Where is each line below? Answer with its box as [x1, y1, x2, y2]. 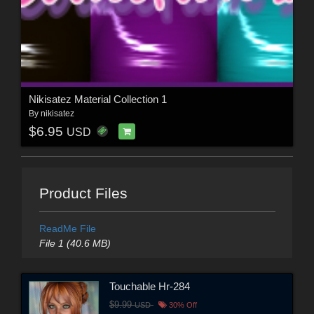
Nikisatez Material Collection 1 [28, 93, 167, 105]
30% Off [167, 301, 197, 310]
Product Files [39, 184, 128, 201]
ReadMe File [39, 222, 96, 234]
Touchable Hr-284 [109, 280, 190, 293]
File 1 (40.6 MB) [39, 237, 111, 249]
